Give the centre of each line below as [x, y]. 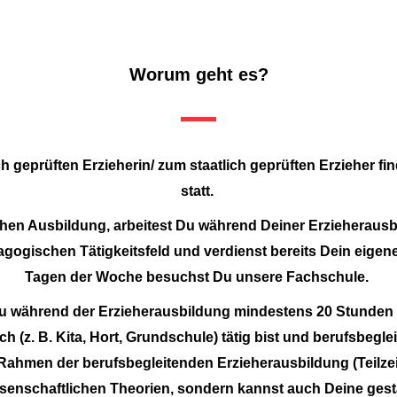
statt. [198, 191]
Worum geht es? [198, 74]
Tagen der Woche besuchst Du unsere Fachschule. [197, 276]
